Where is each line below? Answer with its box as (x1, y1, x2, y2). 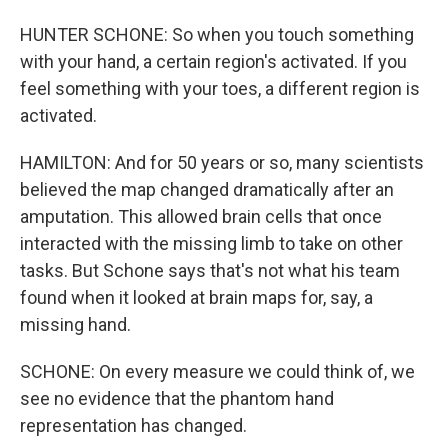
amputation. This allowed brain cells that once (20, 206, 382, 227)
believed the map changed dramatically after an (20, 179, 394, 200)
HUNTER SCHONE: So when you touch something (20, 24, 414, 45)
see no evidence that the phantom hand (20, 388, 334, 409)
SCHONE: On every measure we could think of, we (20, 361, 415, 382)
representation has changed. (20, 415, 247, 436)
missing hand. (20, 314, 131, 335)
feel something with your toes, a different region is (20, 78, 420, 99)
